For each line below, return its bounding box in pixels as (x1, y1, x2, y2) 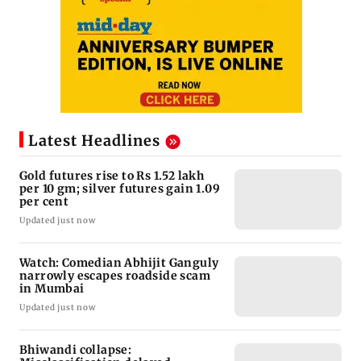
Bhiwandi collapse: (19, 342, 132, 358)
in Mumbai (19, 281, 85, 297)
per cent (19, 194, 69, 210)
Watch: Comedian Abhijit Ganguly (19, 255, 219, 271)
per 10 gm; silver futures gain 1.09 (19, 181, 220, 197)
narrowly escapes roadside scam (19, 268, 210, 284)
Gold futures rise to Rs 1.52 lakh (19, 168, 205, 184)
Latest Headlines (28, 131, 160, 151)
